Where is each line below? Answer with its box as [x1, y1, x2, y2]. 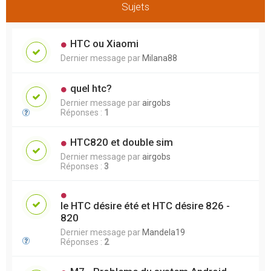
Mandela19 [142, 227, 185, 237]
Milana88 [142, 53, 177, 63]
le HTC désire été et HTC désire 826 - [60, 199, 230, 212]
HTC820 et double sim [70, 135, 173, 148]
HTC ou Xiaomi [70, 37, 139, 50]
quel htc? [70, 82, 112, 94]
